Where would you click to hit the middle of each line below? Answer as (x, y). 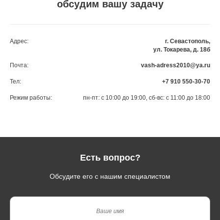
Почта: (19, 65)
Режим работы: (31, 98)
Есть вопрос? (110, 158)
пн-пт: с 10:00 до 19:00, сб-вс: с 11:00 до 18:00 (147, 98)
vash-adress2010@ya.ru (176, 65)
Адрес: (19, 41)
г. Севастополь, (188, 41)
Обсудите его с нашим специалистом (110, 176)
